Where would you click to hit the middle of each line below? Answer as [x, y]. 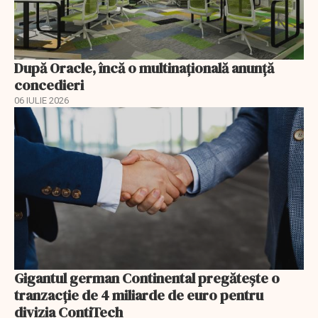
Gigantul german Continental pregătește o [147, 279]
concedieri [49, 85]
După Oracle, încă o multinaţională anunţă [144, 68]
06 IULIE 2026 [42, 100]
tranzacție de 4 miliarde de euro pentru [139, 296]
